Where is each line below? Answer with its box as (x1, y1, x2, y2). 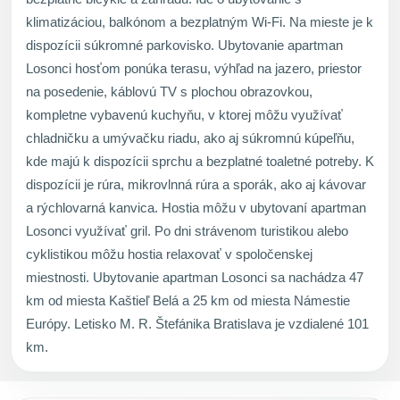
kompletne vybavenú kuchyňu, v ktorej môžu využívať (26, 106, 343, 122)
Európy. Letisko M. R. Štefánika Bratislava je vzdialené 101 (26, 315, 369, 331)
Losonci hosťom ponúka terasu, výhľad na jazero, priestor (26, 60, 362, 76)
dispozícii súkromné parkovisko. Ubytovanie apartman (26, 37, 343, 53)
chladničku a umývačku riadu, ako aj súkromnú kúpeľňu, (26, 129, 354, 146)
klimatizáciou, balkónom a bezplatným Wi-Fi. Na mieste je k (26, 13, 373, 29)
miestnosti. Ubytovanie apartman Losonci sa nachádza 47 (26, 269, 363, 285)
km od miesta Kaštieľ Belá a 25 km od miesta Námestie (26, 292, 350, 308)
